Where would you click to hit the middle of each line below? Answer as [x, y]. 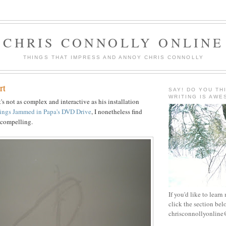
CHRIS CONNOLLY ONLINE [114, 42]
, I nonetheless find [117, 111]
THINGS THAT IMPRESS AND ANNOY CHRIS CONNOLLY [114, 57]
